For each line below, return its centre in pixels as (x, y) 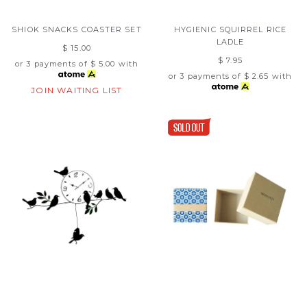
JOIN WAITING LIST (77, 90)
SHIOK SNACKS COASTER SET (77, 29)
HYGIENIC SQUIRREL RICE (230, 29)
